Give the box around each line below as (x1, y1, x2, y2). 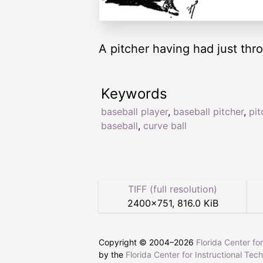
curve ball (143, 120, 187, 132)
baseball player (101, 106, 168, 118)
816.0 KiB (177, 197, 218, 210)
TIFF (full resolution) (128, 183, 217, 195)
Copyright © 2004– (99, 237, 174, 248)
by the (99, 249, 126, 260)
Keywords (101, 85, 167, 103)
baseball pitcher (173, 106, 244, 118)
